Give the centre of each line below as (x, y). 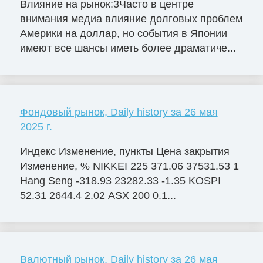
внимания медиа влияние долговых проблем (131, 18)
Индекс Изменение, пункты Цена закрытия (124, 151)
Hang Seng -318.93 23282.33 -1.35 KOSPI (120, 181)
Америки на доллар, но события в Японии (123, 33)
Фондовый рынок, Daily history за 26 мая (119, 112)
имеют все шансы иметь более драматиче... (128, 48)
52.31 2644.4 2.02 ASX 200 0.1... (98, 195)
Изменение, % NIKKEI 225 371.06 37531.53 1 (129, 166)
